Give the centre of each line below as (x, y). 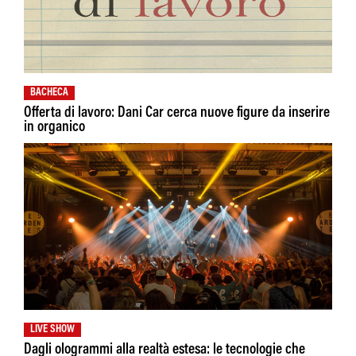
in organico (54, 128)
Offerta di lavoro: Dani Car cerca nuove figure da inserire (177, 114)
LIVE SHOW (52, 330)
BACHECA (49, 93)
